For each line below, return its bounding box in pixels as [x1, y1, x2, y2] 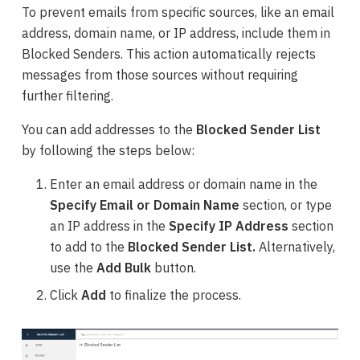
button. [150, 259, 196, 276]
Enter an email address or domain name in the [49, 175, 317, 192]
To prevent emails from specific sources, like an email [22, 3, 335, 20]
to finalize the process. [108, 286, 241, 303]
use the [49, 259, 96, 276]
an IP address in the [49, 217, 169, 234]
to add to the [49, 238, 128, 255]
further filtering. [22, 87, 114, 104]
